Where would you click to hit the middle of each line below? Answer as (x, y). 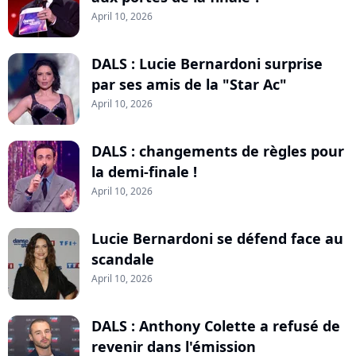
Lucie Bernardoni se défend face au (217, 238)
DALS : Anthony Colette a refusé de (216, 325)
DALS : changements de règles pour (218, 151)
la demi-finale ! (144, 171)
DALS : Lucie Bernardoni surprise (207, 63)
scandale (123, 259)
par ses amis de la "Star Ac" (189, 84)
